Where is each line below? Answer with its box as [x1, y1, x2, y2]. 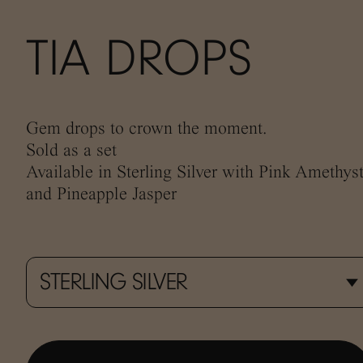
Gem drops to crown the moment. [26, 118, 267, 139]
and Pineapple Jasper [26, 184, 177, 204]
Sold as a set [26, 140, 117, 160]
